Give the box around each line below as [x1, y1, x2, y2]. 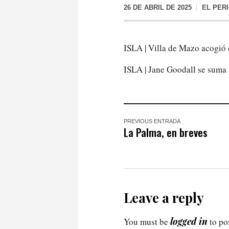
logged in [170, 215, 208, 227]
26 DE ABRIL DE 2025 [124, 4, 192, 11]
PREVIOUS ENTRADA [124, 118, 180, 124]
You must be [124, 215, 170, 227]
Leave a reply [124, 188, 204, 207]
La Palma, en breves [124, 124, 208, 140]
